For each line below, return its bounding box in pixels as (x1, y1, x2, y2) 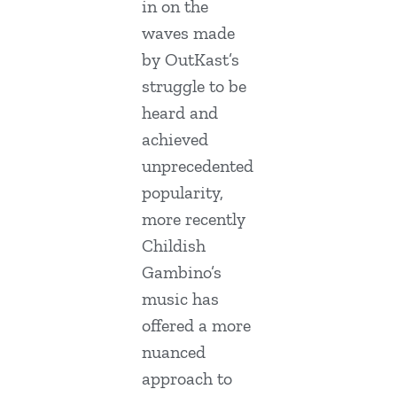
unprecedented (142, 155, 253, 177)
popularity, (142, 182, 223, 204)
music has (142, 288, 219, 310)
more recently (142, 208, 245, 230)
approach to (142, 368, 232, 390)
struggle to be (142, 75, 246, 97)
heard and (142, 102, 218, 124)
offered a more (142, 315, 251, 337)
